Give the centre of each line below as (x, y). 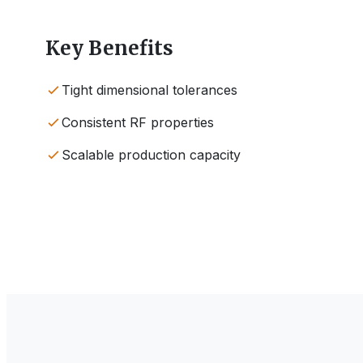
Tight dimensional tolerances (149, 90)
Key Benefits (109, 48)
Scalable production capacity (151, 155)
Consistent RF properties (138, 122)
